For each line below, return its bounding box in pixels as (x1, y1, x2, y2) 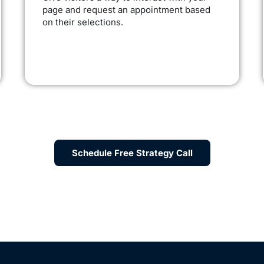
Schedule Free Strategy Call (71, 147, 193, 159)
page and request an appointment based (42, 4, 210, 16)
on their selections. (42, 16, 123, 28)
